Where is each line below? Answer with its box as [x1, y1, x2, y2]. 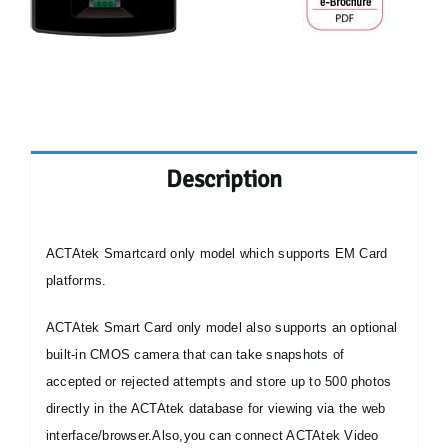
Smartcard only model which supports [103, 246, 335, 261]
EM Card [334, 246, 388, 261]
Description [166, 164, 282, 194]
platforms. [45, 273, 107, 288]
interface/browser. [45, 428, 153, 443]
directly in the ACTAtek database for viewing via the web [45, 401, 386, 416]
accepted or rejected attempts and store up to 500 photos [45, 374, 392, 389]
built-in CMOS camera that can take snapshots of [45, 347, 345, 362]
